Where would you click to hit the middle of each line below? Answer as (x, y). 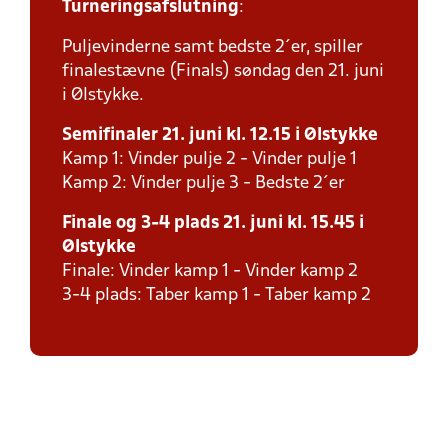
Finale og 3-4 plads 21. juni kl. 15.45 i (213, 223)
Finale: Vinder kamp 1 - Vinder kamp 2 (210, 271)
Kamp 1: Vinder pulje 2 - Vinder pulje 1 (209, 159)
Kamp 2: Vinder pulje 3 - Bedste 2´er (203, 183)
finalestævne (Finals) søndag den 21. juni (223, 71)
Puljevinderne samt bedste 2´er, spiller (212, 47)
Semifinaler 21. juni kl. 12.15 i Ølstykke (220, 135)
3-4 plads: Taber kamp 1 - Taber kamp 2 (216, 295)
